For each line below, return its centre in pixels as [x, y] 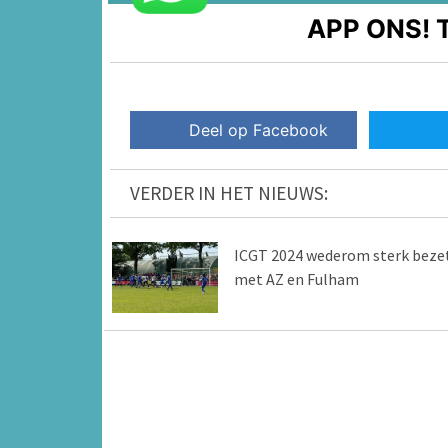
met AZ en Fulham [296, 279]
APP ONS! [369, 28]
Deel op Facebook [259, 130]
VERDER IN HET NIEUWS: [229, 193]
